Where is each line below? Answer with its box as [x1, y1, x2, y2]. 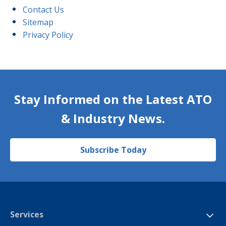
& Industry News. [61, 110, 165, 127]
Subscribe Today [80, 144, 146, 155]
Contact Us [23, 4, 64, 15]
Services [10, 209, 43, 220]
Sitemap [23, 17, 53, 28]
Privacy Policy [23, 29, 73, 40]
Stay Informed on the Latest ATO [14, 91, 212, 107]
